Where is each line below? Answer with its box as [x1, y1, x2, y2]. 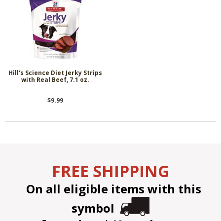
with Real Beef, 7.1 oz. [21, 75, 89, 84]
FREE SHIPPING [52, 160, 169, 182]
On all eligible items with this [20, 180, 201, 197]
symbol [72, 199, 120, 216]
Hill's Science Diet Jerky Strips [8, 68, 102, 77]
